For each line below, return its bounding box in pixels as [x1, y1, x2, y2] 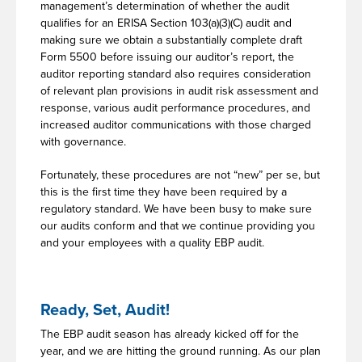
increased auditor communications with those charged [40, 117, 311, 132]
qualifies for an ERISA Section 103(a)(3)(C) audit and [40, 15, 292, 30]
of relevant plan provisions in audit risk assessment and [40, 83, 318, 98]
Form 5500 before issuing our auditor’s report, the [40, 49, 294, 64]
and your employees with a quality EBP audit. [40, 235, 264, 250]
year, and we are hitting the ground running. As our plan [40, 343, 321, 358]
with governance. [40, 134, 126, 149]
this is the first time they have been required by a [40, 184, 287, 199]
